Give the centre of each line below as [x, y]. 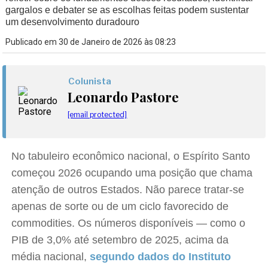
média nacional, [51, 257]
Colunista [90, 81]
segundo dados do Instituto [161, 257]
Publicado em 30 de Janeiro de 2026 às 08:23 [91, 42]
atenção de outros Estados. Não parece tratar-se [128, 190]
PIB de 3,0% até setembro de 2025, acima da [120, 240]
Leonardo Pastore [124, 97]
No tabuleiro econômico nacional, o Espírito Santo [131, 156]
